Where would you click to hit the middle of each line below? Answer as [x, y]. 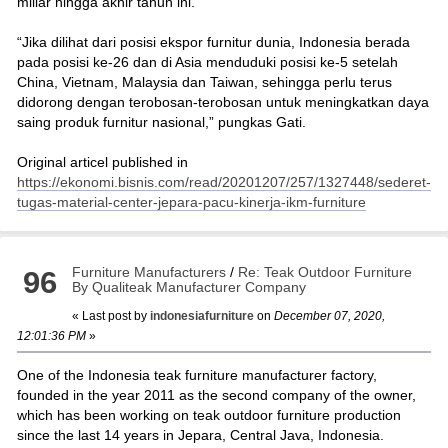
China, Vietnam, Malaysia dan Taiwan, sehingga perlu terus [204, 81]
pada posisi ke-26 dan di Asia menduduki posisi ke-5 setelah [207, 61]
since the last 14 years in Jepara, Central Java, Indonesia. [200, 434]
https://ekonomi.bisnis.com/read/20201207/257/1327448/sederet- [223, 181]
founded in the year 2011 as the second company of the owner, [216, 394]
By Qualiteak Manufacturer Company [189, 286]
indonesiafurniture [202, 315]
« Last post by [111, 315]
